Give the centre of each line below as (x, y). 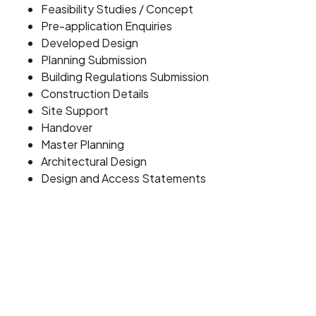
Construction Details (95, 93)
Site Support (74, 110)
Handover (66, 127)
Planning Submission (93, 59)
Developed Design (89, 42)
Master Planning (82, 144)
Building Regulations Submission (124, 76)
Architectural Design (93, 161)
